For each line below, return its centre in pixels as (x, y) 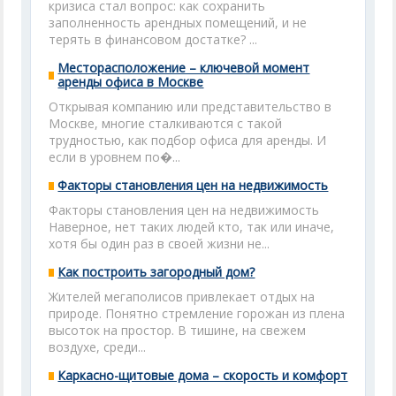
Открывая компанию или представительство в (190, 107)
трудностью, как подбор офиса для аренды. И (188, 140)
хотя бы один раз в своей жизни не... (160, 244)
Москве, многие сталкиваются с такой (166, 123)
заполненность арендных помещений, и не (178, 23)
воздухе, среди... (98, 347)
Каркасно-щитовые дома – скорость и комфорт (203, 375)
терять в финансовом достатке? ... (153, 39)
